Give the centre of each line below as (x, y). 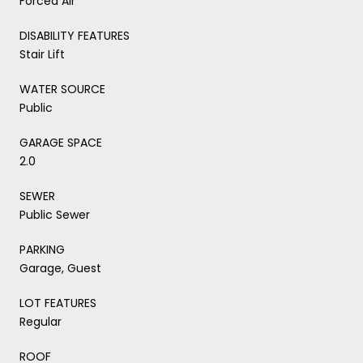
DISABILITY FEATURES (75, 35)
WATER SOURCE (62, 89)
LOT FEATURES (58, 303)
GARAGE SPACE (61, 142)
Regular (41, 321)
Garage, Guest (60, 268)
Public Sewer (55, 214)
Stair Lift (42, 54)
